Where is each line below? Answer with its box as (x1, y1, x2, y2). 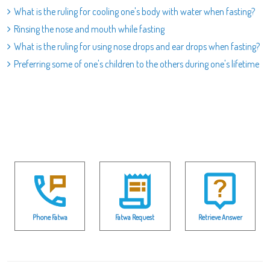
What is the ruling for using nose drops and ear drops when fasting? (14, 40, 260, 52)
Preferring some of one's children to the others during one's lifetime (14, 58, 259, 70)
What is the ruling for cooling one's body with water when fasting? (14, 5, 255, 17)
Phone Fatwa (32, 212, 67, 222)
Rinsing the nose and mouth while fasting (14, 23, 165, 35)
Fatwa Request (115, 212, 155, 222)
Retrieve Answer (198, 212, 242, 222)
